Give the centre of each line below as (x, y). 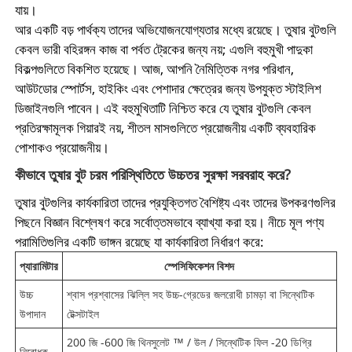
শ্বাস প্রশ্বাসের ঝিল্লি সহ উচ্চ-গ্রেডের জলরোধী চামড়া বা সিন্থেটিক (190, 295)
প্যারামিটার (38, 266)
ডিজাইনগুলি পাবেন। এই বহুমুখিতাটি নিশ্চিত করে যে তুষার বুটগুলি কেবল (163, 108)
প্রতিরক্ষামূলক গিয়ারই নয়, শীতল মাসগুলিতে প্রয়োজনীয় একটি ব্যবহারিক (165, 128)
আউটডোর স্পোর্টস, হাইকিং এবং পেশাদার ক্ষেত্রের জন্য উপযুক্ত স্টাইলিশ (168, 89)
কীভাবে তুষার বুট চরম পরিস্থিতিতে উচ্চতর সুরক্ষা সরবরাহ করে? (152, 175)
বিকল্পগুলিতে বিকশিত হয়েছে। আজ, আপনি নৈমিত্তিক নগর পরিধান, (154, 69)
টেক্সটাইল (82, 314)
